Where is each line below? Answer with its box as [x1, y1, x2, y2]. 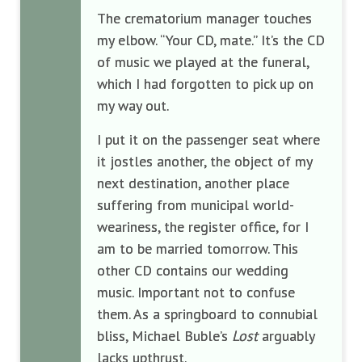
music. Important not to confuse [97, 282, 295, 301]
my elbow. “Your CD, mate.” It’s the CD [97, 30, 325, 49]
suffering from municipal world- [97, 195, 294, 214]
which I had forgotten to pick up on [97, 74, 314, 93]
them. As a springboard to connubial [97, 304, 318, 323]
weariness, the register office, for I [97, 217, 309, 236]
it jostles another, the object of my [97, 151, 312, 170]
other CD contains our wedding [97, 260, 288, 280]
